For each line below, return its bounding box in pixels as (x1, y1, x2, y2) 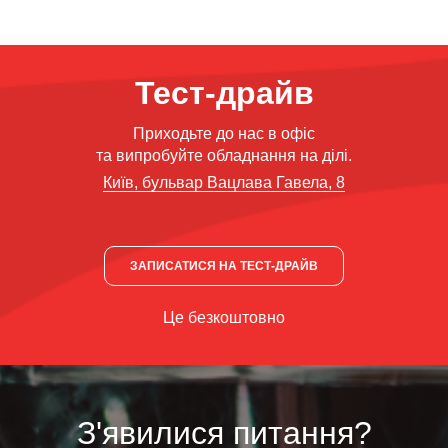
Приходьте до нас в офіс (133, 125, 315, 143)
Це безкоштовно (163, 309, 285, 327)
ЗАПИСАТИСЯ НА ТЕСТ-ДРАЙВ (130, 259, 318, 274)
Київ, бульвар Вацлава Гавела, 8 (103, 174, 345, 192)
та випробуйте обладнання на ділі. (96, 147, 352, 165)
